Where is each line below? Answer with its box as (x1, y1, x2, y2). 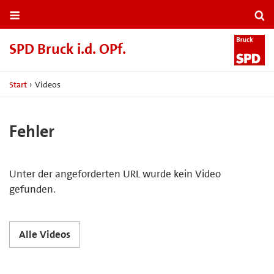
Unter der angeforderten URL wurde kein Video (9, 166, 221, 180)
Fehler (9, 120, 54, 143)
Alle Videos (19, 227, 70, 241)
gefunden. (9, 182, 56, 196)
